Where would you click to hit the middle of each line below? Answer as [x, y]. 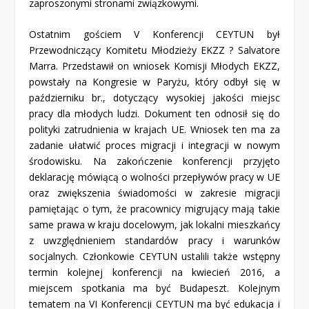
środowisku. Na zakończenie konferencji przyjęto [154, 161]
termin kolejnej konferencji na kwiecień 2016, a [154, 272]
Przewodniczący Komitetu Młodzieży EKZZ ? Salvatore [154, 50]
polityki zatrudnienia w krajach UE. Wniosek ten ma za [154, 130]
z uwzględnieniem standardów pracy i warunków [154, 241]
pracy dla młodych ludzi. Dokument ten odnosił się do [154, 114]
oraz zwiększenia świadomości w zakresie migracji [154, 193]
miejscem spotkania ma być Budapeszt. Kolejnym [154, 288]
